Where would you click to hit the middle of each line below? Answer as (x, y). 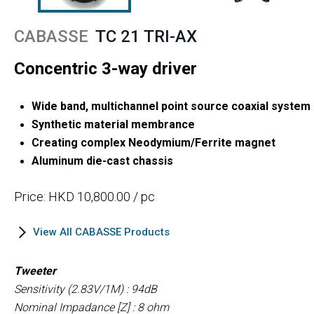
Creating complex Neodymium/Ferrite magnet (153, 142)
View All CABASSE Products (101, 232)
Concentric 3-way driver (105, 68)
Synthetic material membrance (113, 124)
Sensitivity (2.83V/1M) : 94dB (86, 289)
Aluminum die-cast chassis (102, 161)
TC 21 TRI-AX (146, 36)
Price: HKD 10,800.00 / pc (84, 196)
